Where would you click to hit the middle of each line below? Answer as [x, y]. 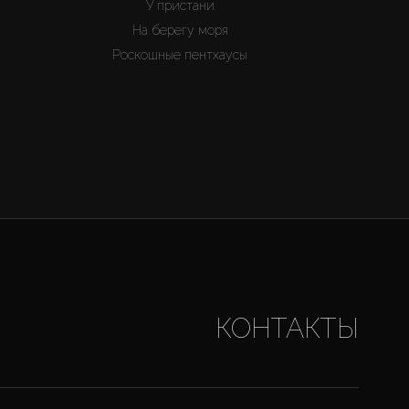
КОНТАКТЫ [287, 329]
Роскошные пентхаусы [180, 55]
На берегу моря [180, 31]
